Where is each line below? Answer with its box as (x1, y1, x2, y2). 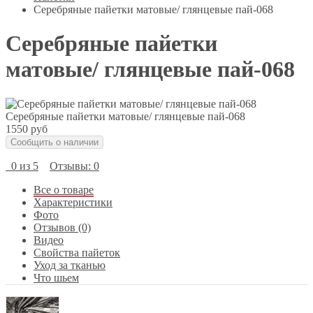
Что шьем (34, 271, 79, 284)
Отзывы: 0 (50, 159, 99, 172)
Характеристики (34, 196, 112, 208)
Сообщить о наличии (10, 136, 99, 147)
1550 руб (6, 122, 48, 135)
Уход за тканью (34, 259, 105, 271)
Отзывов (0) (34, 221, 91, 233)
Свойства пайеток (34, 246, 120, 259)
